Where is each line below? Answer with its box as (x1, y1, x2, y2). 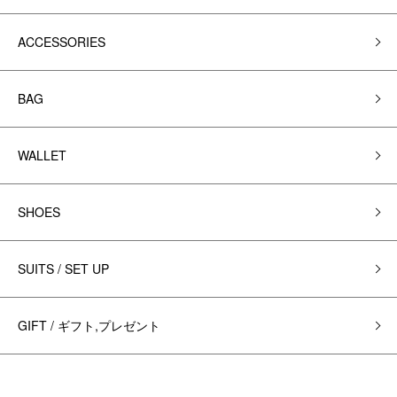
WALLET (18, 146, 66, 164)
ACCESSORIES (18, 33, 105, 51)
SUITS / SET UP (18, 260, 109, 277)
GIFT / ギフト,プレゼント (18, 316, 160, 334)
